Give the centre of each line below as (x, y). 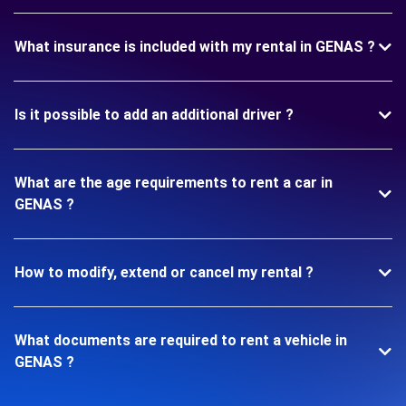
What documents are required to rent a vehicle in (181, 340)
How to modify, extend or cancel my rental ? (164, 272)
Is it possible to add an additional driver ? (154, 115)
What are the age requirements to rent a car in (174, 183)
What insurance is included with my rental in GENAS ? (195, 47)
